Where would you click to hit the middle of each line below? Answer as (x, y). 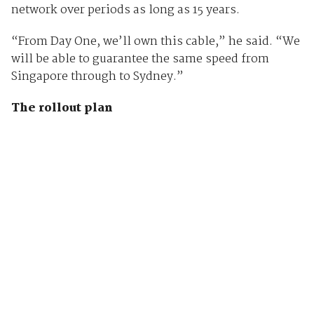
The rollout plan (62, 108)
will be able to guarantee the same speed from (140, 59)
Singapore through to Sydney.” (97, 76)
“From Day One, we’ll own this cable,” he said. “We (155, 41)
